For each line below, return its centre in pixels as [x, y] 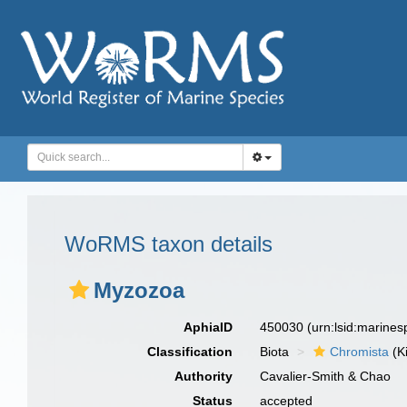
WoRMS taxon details [169, 244]
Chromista [360, 352]
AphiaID [208, 327]
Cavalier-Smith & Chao [326, 376]
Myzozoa [139, 290]
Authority [204, 376]
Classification [190, 352]
